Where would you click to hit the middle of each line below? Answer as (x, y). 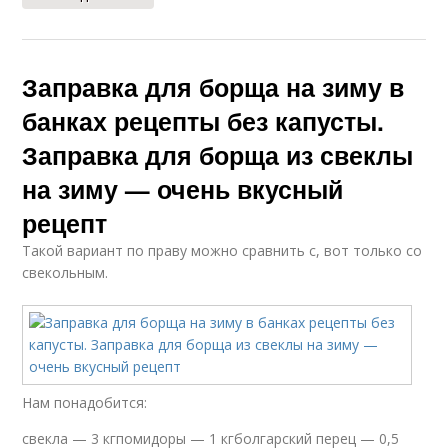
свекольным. (65, 272)
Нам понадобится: (85, 402)
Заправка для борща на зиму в (213, 87)
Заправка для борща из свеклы (218, 155)
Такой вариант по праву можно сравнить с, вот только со (222, 250)
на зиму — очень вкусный (183, 189)
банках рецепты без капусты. (203, 121)
